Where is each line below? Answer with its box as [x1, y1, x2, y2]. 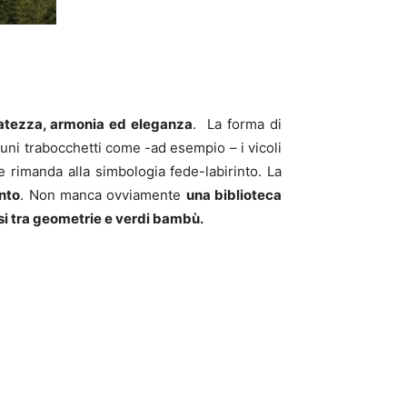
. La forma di [193, 114, 283, 133]
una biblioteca [185, 185, 283, 203]
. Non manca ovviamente [20, 185, 186, 203]
